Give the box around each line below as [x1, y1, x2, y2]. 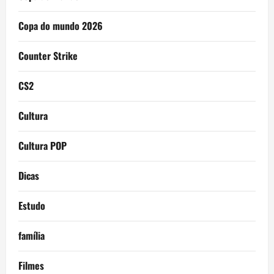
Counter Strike [18, 48, 78, 64]
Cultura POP [18, 138, 67, 154]
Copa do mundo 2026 [18, 18, 103, 34]
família [18, 228, 45, 243]
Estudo [18, 198, 45, 213]
